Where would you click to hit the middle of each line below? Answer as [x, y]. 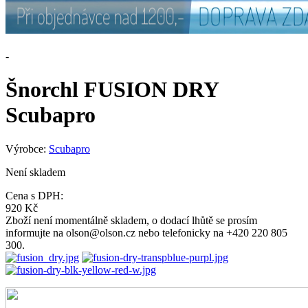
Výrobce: [27, 148]
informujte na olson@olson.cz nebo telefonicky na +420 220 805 [146, 232]
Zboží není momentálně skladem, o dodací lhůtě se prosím [131, 220]
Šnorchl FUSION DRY [112, 90]
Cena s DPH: [34, 195]
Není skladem [35, 172]
